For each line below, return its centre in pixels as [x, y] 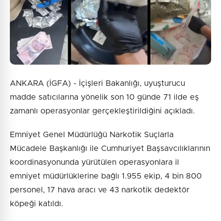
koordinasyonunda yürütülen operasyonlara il [94, 162]
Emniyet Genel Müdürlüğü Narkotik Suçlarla [92, 134]
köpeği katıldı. [37, 203]
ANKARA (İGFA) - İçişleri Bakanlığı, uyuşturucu [97, 83]
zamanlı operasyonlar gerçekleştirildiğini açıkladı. [102, 111]
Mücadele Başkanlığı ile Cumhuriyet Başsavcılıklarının [110, 148]
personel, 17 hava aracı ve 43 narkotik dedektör [100, 190]
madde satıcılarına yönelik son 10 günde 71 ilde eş [104, 97]
